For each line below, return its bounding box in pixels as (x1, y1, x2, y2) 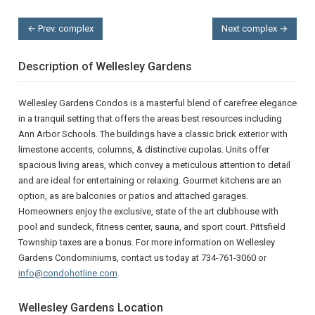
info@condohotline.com (18, 268, 117, 279)
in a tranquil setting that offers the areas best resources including (18, 113, 282, 124)
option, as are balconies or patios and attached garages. (18, 191, 248, 202)
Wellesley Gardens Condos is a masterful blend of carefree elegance (18, 98, 297, 109)
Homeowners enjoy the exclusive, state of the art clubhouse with (18, 206, 278, 217)
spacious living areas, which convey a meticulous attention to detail (18, 160, 290, 171)
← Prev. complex (27, 23, 94, 34)
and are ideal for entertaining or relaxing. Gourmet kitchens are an (18, 175, 281, 186)
